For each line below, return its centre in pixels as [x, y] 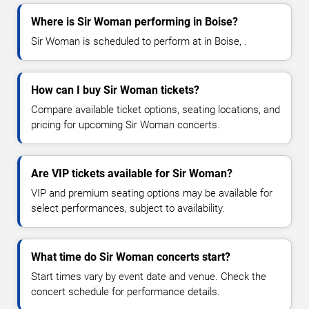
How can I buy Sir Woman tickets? [115, 90]
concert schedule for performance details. [126, 291]
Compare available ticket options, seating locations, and [156, 109]
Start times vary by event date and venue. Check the [149, 276]
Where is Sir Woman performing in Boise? [134, 21]
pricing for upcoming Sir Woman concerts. [126, 124]
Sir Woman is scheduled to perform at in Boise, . [139, 41]
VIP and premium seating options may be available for [152, 193]
